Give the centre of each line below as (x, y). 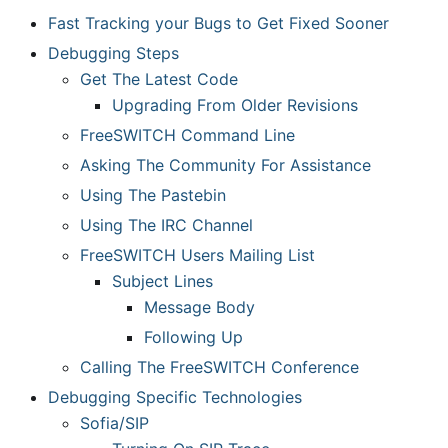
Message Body (199, 307)
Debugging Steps (113, 53)
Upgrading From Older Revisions (235, 105)
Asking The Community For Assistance (225, 165)
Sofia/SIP (114, 423)
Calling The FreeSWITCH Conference (219, 367)
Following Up (193, 337)
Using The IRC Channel (166, 225)
